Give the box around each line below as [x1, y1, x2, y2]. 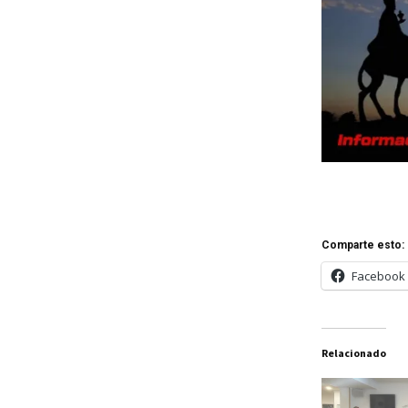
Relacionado [321, 345, 386, 360]
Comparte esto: [321, 238, 404, 251]
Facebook [351, 267, 405, 284]
